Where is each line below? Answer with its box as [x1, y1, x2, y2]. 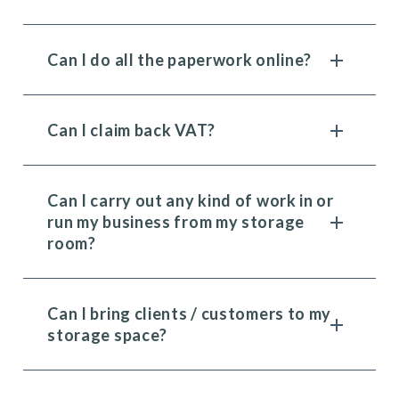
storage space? [47, 325, 168, 345]
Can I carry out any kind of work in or [47, 191, 334, 210]
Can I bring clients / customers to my [47, 304, 332, 323]
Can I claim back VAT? [47, 120, 216, 140]
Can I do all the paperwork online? [47, 50, 313, 69]
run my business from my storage [47, 212, 305, 232]
